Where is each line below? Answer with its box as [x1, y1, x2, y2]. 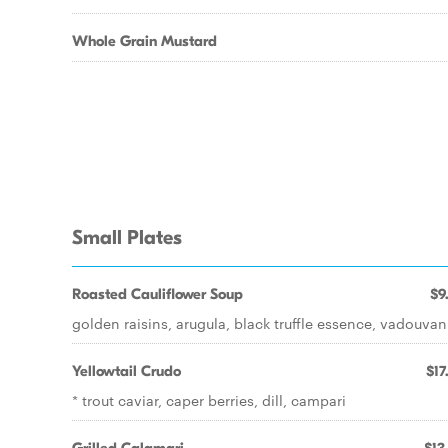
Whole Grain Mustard [72, 32, 217, 50]
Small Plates [72, 226, 182, 250]
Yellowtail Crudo [72, 362, 181, 380]
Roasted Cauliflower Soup [72, 285, 243, 303]
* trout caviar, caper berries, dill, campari [72, 390, 346, 410]
